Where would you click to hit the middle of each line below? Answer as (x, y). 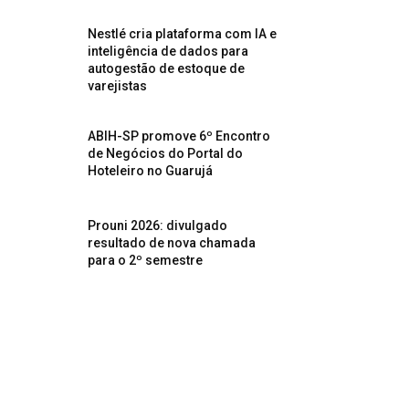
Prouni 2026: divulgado (158, 225)
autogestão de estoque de (167, 68)
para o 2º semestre (146, 260)
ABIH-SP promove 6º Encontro (179, 136)
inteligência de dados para (168, 51)
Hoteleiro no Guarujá (151, 170)
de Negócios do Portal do (166, 153)
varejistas (118, 85)
